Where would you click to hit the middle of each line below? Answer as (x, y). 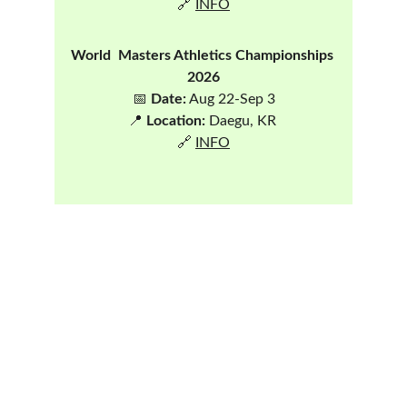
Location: (175, 121)
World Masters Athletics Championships (203, 55)
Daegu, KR (242, 121)
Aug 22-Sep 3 (230, 99)
